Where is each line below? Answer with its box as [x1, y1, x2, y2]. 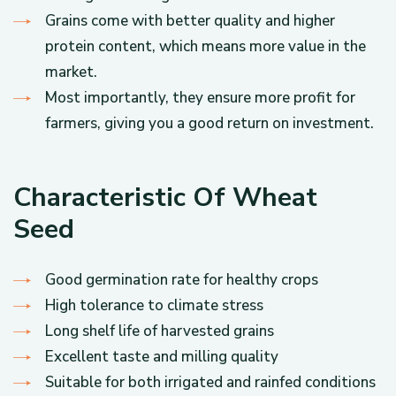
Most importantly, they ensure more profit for [45, 88, 355, 108]
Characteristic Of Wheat [13, 179, 317, 216]
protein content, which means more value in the [45, 36, 366, 57]
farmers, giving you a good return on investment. [45, 113, 374, 133]
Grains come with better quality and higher [45, 11, 335, 31]
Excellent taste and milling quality [45, 346, 278, 367]
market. [45, 62, 97, 82]
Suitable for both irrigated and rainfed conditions [45, 372, 376, 392]
